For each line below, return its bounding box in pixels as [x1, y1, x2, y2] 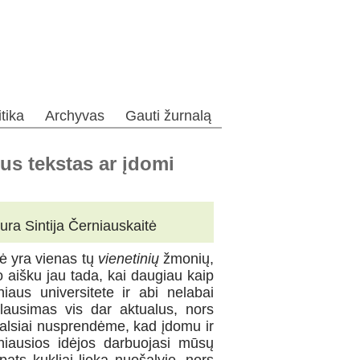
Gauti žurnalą [125, 108, 211, 124]
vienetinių [97, 251, 159, 267]
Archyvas [45, 108, 104, 124]
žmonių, [158, 251, 215, 267]
